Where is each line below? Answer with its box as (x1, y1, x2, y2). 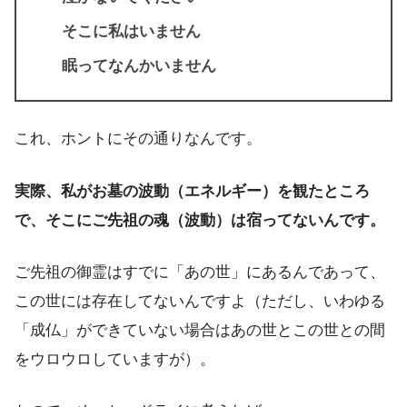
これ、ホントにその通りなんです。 (15, 130, 262, 148)
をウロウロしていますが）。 (15, 350, 215, 368)
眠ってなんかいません (62, 57, 216, 75)
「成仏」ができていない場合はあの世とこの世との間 (15, 321, 385, 339)
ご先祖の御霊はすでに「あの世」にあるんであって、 (15, 263, 385, 281)
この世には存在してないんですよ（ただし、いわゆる (15, 292, 385, 310)
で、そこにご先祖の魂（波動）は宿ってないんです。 (15, 211, 385, 229)
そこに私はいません (62, 23, 201, 41)
